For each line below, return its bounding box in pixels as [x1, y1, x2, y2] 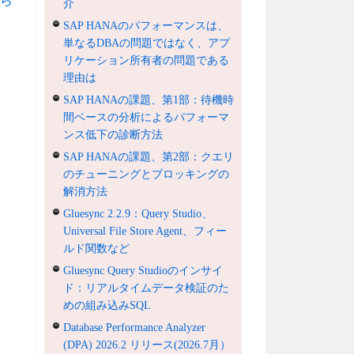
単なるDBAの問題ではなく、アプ [63, 36, 231, 49]
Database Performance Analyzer [63, 321, 206, 333]
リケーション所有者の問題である [63, 54, 230, 66]
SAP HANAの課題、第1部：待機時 [63, 93, 235, 106]
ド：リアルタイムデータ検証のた [63, 281, 230, 294]
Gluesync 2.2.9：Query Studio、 [63, 207, 213, 220]
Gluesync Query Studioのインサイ [63, 264, 224, 277]
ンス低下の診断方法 [63, 128, 164, 141]
